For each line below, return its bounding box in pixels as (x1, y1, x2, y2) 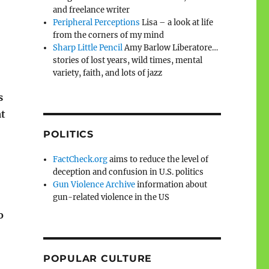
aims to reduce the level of (107, 154, 209, 165)
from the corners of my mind (53, 29, 165, 40)
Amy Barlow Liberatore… (122, 42, 219, 53)
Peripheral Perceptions (53, 17, 141, 28)
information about (135, 179, 208, 190)
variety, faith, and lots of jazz (53, 67, 163, 78)
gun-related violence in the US (53, 192, 170, 202)
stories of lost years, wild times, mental (53, 55, 203, 65)
